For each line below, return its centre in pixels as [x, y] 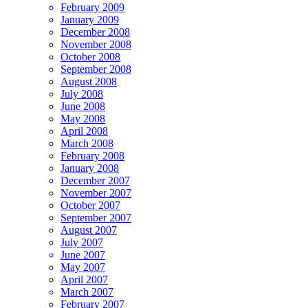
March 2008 [87, 143]
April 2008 [84, 131]
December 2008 [95, 32]
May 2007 [83, 267]
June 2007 [83, 254]
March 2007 [87, 291]
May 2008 [83, 118]
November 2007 [96, 192]
